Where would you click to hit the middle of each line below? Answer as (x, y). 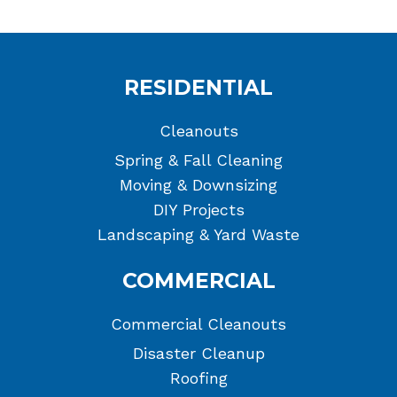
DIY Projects (198, 209)
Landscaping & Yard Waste (198, 234)
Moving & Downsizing (198, 184)
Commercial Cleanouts (198, 323)
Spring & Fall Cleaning (198, 160)
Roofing (198, 378)
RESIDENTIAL (198, 87)
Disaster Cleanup (198, 353)
